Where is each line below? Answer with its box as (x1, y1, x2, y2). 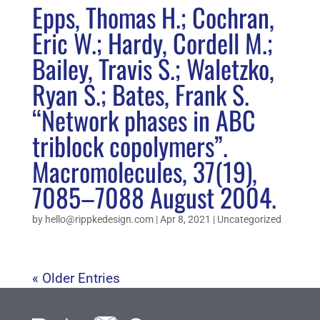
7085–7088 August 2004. (31, 178, 276, 216)
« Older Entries (31, 270, 120, 287)
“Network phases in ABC (31, 101, 256, 139)
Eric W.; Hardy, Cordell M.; (31, 24, 273, 62)
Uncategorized (216, 214, 281, 226)
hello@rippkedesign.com (44, 214, 154, 226)
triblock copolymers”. (31, 126, 228, 165)
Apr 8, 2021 (159, 214, 211, 226)
